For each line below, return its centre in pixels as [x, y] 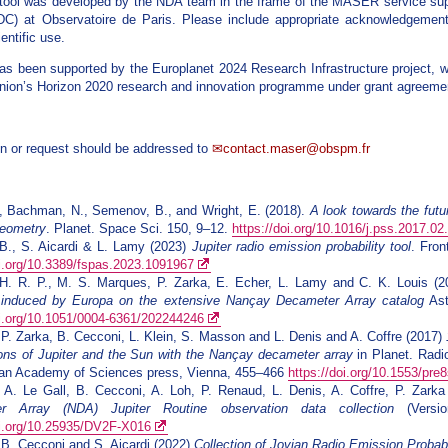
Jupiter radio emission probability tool [301, 247]
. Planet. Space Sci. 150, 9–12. [139, 229]
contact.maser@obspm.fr [297, 148]
